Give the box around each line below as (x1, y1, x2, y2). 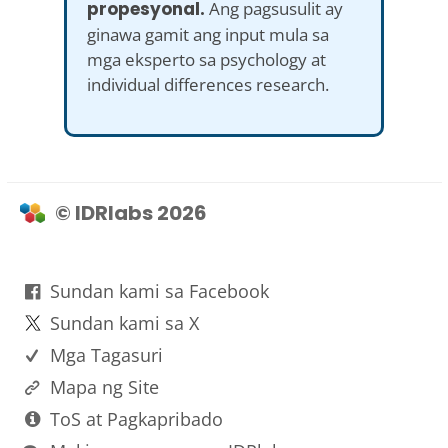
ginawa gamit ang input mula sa (87, 22, 329, 46)
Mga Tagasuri (49, 342, 163, 367)
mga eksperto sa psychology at (87, 47, 326, 71)
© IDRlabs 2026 (54, 198, 207, 227)
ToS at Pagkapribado (49, 406, 223, 431)
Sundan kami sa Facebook (49, 278, 269, 303)
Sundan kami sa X (49, 310, 199, 335)
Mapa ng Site (49, 374, 159, 399)
